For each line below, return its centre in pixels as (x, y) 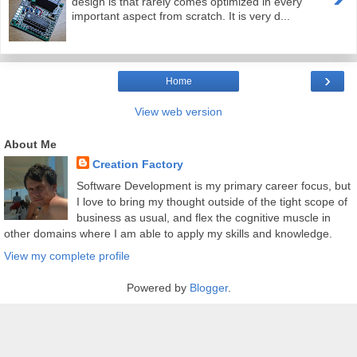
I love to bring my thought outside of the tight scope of (212, 202)
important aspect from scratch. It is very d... (181, 16)
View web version (178, 112)
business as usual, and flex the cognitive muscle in (203, 218)
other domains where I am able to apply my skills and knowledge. (168, 234)
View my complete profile (67, 255)
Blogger (208, 287)
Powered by (158, 287)
